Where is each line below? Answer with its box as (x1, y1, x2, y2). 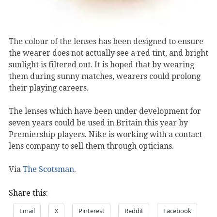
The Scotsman (23, 165, 74, 174)
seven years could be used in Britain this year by (9, 118, 188, 128)
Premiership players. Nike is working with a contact (9, 130, 202, 139)
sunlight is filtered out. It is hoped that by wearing (9, 60, 194, 70)
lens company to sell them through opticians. (9, 141, 174, 151)
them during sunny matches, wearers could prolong (9, 72, 201, 81)
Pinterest (78, 206, 105, 216)
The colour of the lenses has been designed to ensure (9, 37, 203, 46)
